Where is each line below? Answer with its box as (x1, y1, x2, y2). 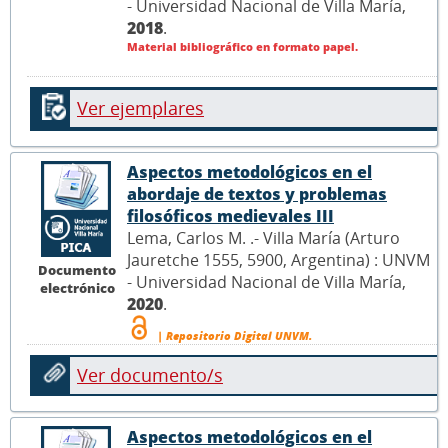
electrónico (39, 278, 115, 297)
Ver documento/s (77, 363, 223, 387)
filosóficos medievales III (127, 205, 334, 227)
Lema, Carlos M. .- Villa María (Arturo (127, 227, 400, 249)
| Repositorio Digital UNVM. (154, 328, 312, 343)
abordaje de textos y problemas (127, 183, 387, 205)
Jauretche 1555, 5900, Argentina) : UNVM (127, 249, 430, 271)
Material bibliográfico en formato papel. (127, 39, 358, 54)
